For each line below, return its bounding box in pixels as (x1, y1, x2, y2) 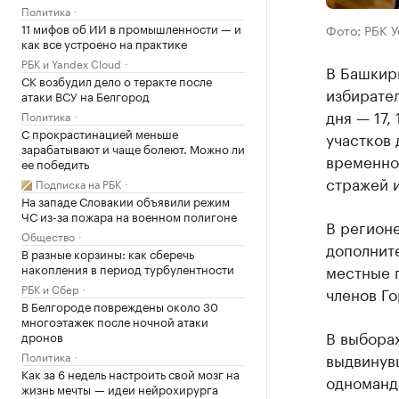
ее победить (21, 154, 89, 172)
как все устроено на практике (21, 34, 187, 52)
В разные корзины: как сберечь (21, 244, 194, 262)
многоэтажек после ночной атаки (21, 312, 208, 330)
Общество (21, 227, 75, 244)
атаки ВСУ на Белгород (21, 86, 150, 104)
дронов (21, 327, 63, 345)
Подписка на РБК (36, 175, 121, 191)
